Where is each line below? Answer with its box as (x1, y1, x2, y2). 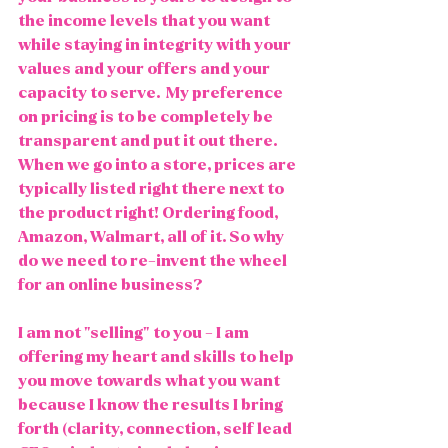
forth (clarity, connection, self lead (18, 420, 295, 437)
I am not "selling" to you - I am (18, 324, 252, 341)
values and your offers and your (18, 60, 273, 77)
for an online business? (18, 276, 203, 293)
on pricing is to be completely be (18, 108, 276, 125)
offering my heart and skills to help (18, 348, 297, 365)
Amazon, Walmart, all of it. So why (18, 228, 287, 245)
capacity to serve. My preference (18, 84, 286, 101)
